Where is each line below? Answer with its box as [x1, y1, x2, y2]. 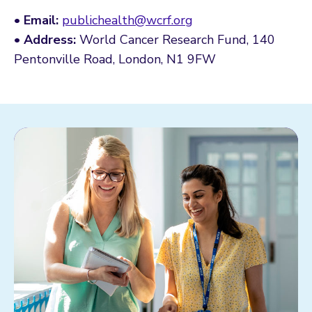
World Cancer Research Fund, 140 [76, 31, 275, 48]
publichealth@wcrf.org [62, 11, 193, 29]
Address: [24, 31, 76, 48]
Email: [24, 11, 58, 29]
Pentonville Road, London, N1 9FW [14, 50, 216, 68]
